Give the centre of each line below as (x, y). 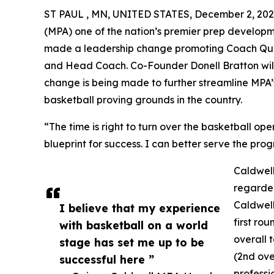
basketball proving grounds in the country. (143, 99)
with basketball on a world (134, 225)
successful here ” (107, 259)
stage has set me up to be (132, 242)
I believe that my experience (140, 208)
